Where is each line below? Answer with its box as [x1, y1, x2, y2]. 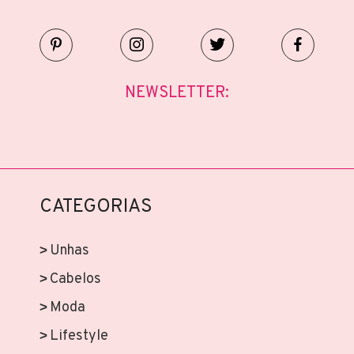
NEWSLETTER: [125, 83, 229, 104]
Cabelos [50, 270, 101, 288]
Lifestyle [50, 327, 108, 345]
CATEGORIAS [40, 195, 153, 219]
